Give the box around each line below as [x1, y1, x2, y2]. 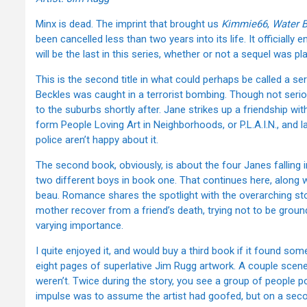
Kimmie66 [221, 18, 267, 31]
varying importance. [36, 219, 123, 232]
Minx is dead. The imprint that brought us [36, 18, 221, 31]
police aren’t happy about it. [36, 134, 158, 147]
